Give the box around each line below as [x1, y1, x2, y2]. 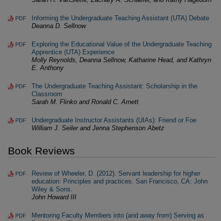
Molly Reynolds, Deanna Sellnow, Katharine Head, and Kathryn [32, 56, 211, 64]
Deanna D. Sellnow [32, 22, 86, 30]
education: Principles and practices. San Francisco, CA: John [32, 178, 208, 185]
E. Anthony [32, 64, 64, 72]
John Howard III [32, 193, 76, 201]
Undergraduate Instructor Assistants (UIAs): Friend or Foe [32, 116, 196, 124]
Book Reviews [8, 145, 75, 156]
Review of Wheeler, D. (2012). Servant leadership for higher [32, 170, 200, 177]
